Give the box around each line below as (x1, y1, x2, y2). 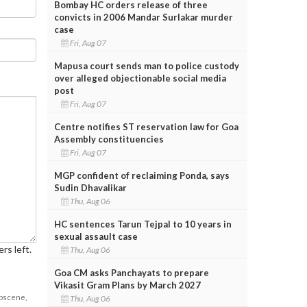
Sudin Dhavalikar (53, 182, 127, 193)
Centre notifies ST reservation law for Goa (53, 121, 238, 132)
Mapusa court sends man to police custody (53, 60, 239, 71)
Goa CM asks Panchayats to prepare (53, 267, 209, 278)
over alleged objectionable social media (53, 72, 226, 84)
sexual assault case (53, 230, 138, 242)
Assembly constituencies (53, 133, 164, 145)
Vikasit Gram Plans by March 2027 (53, 279, 201, 291)
